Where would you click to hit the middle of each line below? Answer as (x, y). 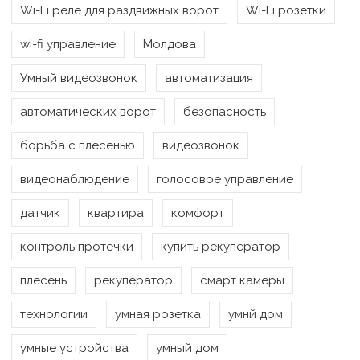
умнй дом (256, 315)
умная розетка (158, 315)
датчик (40, 213)
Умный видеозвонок (79, 78)
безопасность (225, 112)
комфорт (198, 213)
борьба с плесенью (78, 146)
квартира (116, 213)
